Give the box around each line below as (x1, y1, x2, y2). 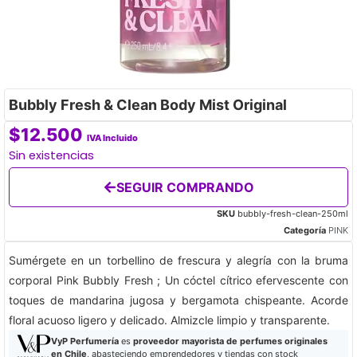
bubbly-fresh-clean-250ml (237, 208, 348, 219)
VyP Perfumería (50, 335, 119, 347)
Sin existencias (9, 147, 94, 163)
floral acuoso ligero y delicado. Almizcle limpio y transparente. (9, 313, 330, 327)
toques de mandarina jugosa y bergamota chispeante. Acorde (9, 293, 348, 307)
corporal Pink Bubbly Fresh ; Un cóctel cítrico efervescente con (9, 273, 348, 287)
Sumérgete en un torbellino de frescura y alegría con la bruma (9, 253, 348, 267)
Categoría (284, 225, 326, 236)
